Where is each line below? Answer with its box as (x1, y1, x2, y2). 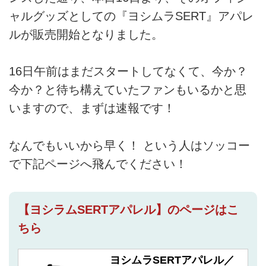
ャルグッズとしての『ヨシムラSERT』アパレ (9, 9, 254, 23)
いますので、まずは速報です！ (9, 102, 175, 115)
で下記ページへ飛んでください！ (9, 157, 187, 170)
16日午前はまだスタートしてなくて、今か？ (9, 65, 248, 78)
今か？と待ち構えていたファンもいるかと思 (9, 83, 246, 97)
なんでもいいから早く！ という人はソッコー (9, 138, 250, 152)
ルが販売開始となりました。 (9, 27, 163, 41)
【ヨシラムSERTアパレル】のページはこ (17, 202, 239, 216)
